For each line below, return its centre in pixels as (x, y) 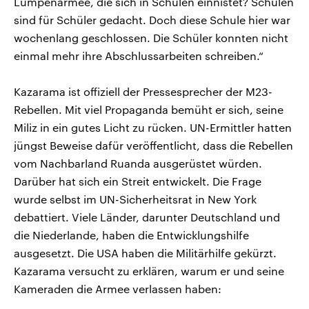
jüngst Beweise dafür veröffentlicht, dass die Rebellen (153, 145)
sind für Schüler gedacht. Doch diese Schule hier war (152, 19)
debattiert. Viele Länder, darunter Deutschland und (147, 217)
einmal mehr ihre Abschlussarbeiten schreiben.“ (139, 55)
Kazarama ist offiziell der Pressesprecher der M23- (143, 91)
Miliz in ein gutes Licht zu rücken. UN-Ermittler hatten (153, 127)
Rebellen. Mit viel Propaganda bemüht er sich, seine (149, 109)
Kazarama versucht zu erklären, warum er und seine (149, 270)
